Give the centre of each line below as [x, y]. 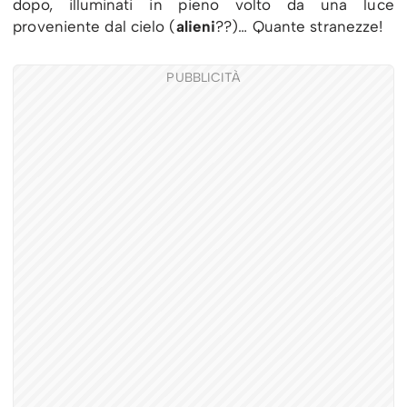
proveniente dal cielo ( [94, 27]
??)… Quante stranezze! [299, 27]
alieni [196, 27]
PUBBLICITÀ [203, 78]
